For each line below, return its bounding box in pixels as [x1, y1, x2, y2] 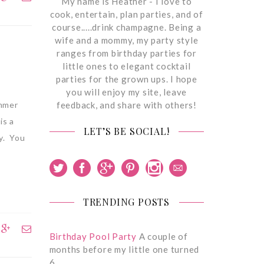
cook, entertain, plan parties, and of [49, 8, 203, 19]
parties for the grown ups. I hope [55, 73, 197, 84]
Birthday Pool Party [49, 230, 137, 242]
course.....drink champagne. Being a [52, 21, 202, 32]
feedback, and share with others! [56, 99, 197, 110]
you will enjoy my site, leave [66, 86, 187, 97]
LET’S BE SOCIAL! [83, 125, 170, 137]
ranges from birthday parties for [56, 47, 197, 58]
